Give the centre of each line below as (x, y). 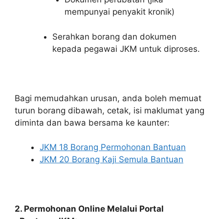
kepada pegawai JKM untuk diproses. (126, 49)
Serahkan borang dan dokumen (114, 36)
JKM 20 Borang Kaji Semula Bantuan (111, 160)
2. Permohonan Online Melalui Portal (89, 209)
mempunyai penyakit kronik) (120, 12)
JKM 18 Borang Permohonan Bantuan (113, 147)
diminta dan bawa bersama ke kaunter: (92, 122)
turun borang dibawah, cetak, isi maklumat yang (109, 110)
